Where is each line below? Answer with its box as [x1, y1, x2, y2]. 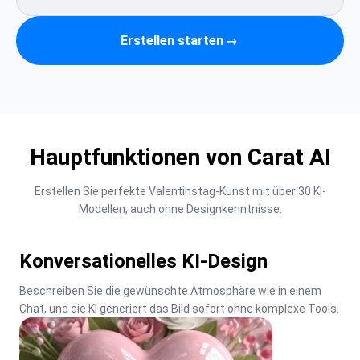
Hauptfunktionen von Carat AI [29, 144, 331, 170]
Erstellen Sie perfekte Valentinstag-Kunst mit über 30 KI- [34, 185, 326, 198]
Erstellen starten [121, 32, 223, 48]
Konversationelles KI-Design [19, 250, 268, 272]
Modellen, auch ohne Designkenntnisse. [78, 202, 282, 215]
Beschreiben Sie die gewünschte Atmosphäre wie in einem [19, 284, 321, 297]
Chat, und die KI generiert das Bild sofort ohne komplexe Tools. [19, 302, 339, 315]
